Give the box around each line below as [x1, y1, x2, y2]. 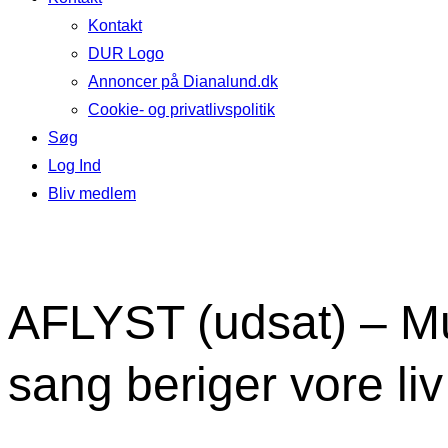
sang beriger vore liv [8, 357, 443, 411]
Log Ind [48, 157, 101, 174]
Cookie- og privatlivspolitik [88, 101, 275, 118]
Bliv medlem [48, 185, 136, 202]
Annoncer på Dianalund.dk [88, 73, 278, 90]
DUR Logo [88, 45, 164, 62]
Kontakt [88, 17, 142, 34]
